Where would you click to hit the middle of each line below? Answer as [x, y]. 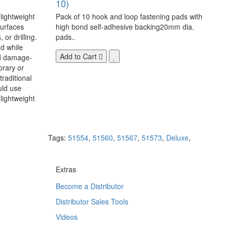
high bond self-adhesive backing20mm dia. [125, 26]
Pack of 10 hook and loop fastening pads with [129, 16]
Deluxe [177, 137]
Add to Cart [78, 56]
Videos [66, 216]
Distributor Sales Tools [92, 201]
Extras [66, 169]
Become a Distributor [89, 186]
